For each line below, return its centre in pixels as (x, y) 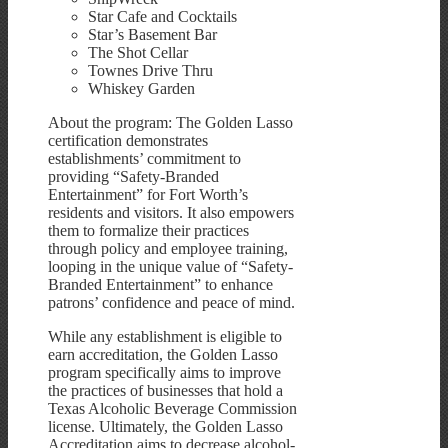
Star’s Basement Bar (152, 34)
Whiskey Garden (141, 88)
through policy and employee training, (168, 248)
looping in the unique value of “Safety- (170, 266)
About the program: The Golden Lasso (170, 122)
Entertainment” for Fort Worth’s (148, 194)
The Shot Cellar (138, 52)
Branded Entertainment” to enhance (160, 284)
